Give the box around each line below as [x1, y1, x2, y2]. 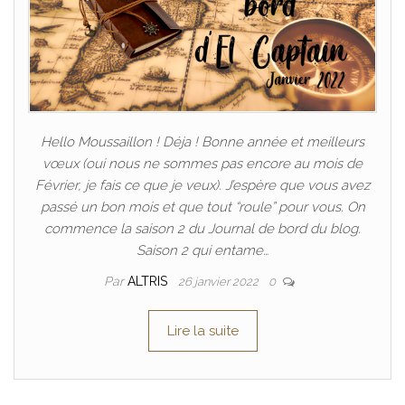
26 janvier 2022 [177, 274, 261, 288]
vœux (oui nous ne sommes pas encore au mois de [42, 155, 363, 172]
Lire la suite [166, 322, 239, 339]
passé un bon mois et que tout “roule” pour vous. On [40, 198, 365, 215]
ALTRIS [127, 273, 171, 288]
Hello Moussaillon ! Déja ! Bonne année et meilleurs [41, 133, 364, 150]
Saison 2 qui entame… [137, 241, 268, 259]
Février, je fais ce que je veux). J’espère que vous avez [35, 176, 370, 193]
